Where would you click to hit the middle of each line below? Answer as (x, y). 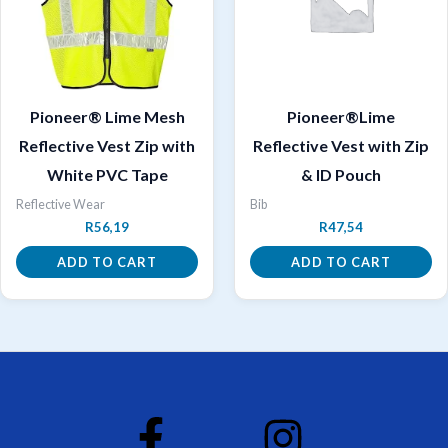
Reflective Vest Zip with (107, 145)
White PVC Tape (107, 174)
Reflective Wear (60, 204)
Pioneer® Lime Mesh (107, 116)
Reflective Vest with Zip (341, 145)
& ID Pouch (341, 174)
